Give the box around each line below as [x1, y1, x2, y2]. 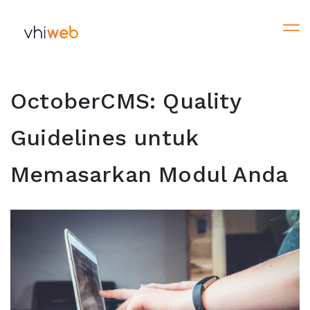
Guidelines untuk [10, 125, 199, 151]
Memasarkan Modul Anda [10, 161, 289, 188]
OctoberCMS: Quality [10, 88, 241, 114]
